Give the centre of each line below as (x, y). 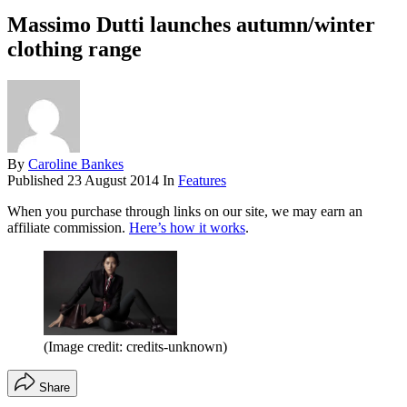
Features (202, 180)
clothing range (74, 49)
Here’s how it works (187, 227)
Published (37, 180)
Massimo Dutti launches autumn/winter (191, 24)
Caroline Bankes (76, 164)
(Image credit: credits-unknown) (135, 347)
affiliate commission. (68, 227)
